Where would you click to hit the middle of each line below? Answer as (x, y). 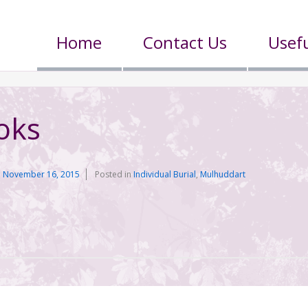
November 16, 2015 (42, 174)
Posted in (114, 174)
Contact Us (185, 42)
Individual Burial (165, 174)
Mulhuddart (223, 174)
